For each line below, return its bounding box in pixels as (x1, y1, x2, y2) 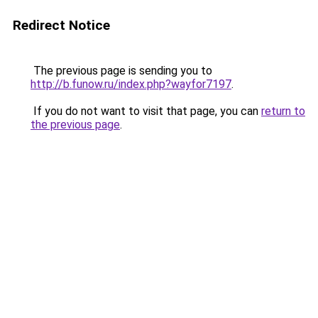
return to (261, 104, 305, 118)
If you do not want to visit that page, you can (31, 104, 261, 118)
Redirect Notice (13, 17, 110, 33)
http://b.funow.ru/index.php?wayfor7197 (31, 77, 231, 91)
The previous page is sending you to (31, 64, 212, 77)
